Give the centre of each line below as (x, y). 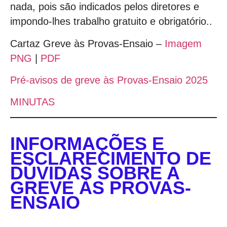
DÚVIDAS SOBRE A (95, 173)
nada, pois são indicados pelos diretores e (105, 7)
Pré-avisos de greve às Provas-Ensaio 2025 (109, 80)
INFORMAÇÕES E (87, 143)
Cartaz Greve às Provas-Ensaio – (87, 43)
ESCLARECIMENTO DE (111, 158)
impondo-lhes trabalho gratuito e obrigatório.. (111, 22)
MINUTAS (32, 102)
